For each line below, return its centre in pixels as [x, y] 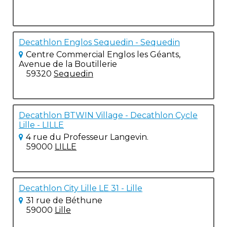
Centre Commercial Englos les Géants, [103, 54]
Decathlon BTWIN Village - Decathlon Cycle [108, 115]
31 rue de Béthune [64, 200]
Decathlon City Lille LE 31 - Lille [81, 188]
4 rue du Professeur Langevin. [87, 137]
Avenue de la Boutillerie [68, 64]
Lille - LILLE [41, 125]
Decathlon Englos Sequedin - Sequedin [99, 42]
